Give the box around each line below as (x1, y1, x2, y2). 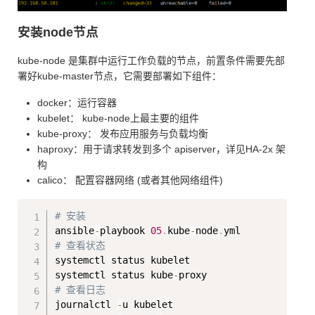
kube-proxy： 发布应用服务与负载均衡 (37, 127, 208, 139)
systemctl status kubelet (55, 254, 213, 266)
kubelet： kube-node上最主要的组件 (37, 112, 199, 124)
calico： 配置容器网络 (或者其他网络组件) (37, 174, 223, 186)
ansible (55, 224, 95, 236)
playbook (100, 224, 151, 236)
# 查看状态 (55, 239, 106, 251)
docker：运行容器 (37, 96, 117, 108)
